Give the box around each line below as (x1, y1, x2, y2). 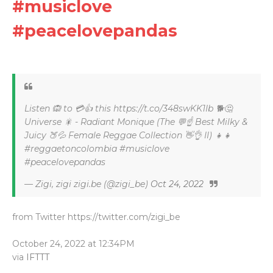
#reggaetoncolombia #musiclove (24, 143, 169, 154)
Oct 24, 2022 (151, 179, 204, 190)
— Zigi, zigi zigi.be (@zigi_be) (24, 179, 151, 190)
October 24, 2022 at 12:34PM (12, 238, 135, 249)
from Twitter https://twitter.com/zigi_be (12, 211, 180, 222)
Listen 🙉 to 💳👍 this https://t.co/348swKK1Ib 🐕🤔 (24, 103, 232, 114)
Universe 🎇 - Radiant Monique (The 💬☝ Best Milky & (24, 116, 247, 127)
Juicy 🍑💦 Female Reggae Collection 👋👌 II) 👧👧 (24, 130, 232, 141)
